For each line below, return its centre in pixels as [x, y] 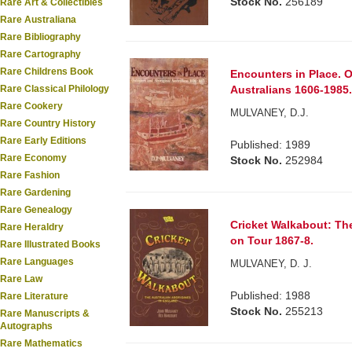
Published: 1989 [271, 144]
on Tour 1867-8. [272, 240]
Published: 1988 [271, 295]
